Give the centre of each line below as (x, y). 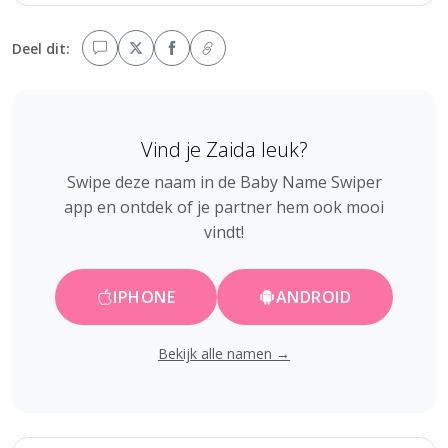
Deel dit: (41, 48)
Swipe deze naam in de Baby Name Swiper (224, 181)
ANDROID (313, 296)
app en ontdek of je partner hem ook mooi (224, 206)
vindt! (224, 231)
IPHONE (144, 296)
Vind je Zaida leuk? (224, 149)
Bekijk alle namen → (224, 353)
